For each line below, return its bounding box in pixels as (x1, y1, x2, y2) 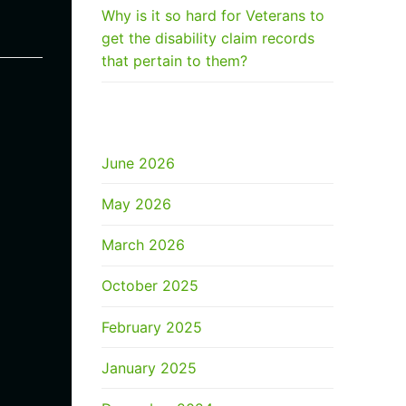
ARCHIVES (101, 112, 174, 131)
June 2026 (101, 153, 175, 172)
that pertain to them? (101, 52, 247, 71)
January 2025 (101, 358, 197, 377)
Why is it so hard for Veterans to (101, 6, 324, 25)
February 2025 (101, 317, 202, 336)
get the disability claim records (101, 29, 314, 48)
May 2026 (101, 195, 171, 213)
